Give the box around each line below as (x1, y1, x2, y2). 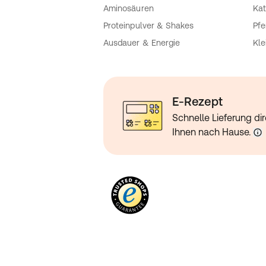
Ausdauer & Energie (103, 38, 180, 48)
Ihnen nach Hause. (172, 126, 251, 138)
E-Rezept (172, 94, 223, 109)
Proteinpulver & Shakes (103, 21, 194, 31)
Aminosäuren (103, 4, 154, 14)
